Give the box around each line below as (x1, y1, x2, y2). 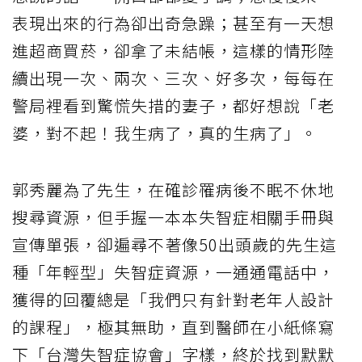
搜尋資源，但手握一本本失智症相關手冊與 (12, 204, 335, 229)
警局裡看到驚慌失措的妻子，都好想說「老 (12, 93, 335, 117)
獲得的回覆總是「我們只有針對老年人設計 (12, 287, 335, 311)
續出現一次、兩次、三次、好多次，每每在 (12, 65, 335, 90)
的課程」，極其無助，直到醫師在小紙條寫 (12, 314, 335, 339)
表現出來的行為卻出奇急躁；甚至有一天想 (12, 11, 335, 35)
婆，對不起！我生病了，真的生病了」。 (12, 120, 318, 145)
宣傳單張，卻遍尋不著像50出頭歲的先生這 (12, 232, 337, 256)
